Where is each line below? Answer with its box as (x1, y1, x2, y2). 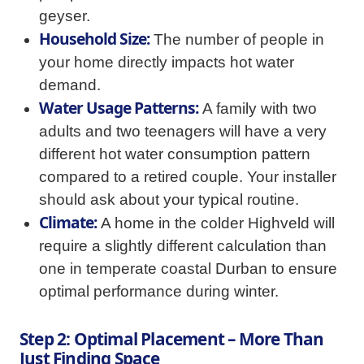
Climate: (39, 211, 97, 233)
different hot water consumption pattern (39, 145, 310, 162)
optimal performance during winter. (39, 283, 279, 300)
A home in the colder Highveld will (97, 214, 335, 232)
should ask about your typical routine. (39, 191, 299, 208)
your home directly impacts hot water (39, 54, 294, 71)
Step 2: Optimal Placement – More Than (19, 327, 324, 350)
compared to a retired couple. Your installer (39, 168, 336, 185)
